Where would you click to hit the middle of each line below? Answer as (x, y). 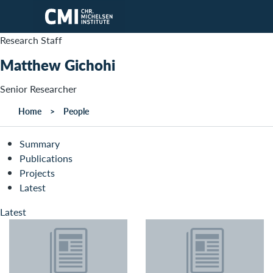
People (76, 111)
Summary (40, 144)
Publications (46, 158)
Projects (37, 173)
